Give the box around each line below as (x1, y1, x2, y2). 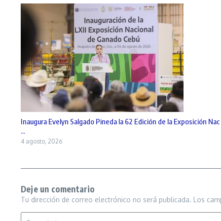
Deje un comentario (21, 183, 95, 194)
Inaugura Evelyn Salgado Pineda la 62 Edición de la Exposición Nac (21, 116, 220, 126)
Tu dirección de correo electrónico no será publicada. (21, 195, 191, 204)
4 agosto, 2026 (21, 137, 62, 145)
